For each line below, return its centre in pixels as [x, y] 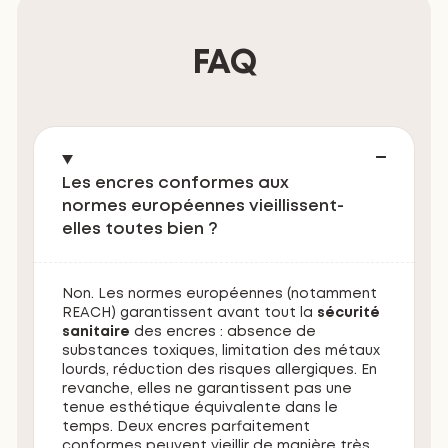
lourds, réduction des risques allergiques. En [220, 370]
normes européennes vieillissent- [203, 207]
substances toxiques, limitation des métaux [221, 351]
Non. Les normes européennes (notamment [220, 294]
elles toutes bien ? [140, 230]
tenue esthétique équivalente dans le [200, 408]
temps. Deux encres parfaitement [186, 427]
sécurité [349, 313]
